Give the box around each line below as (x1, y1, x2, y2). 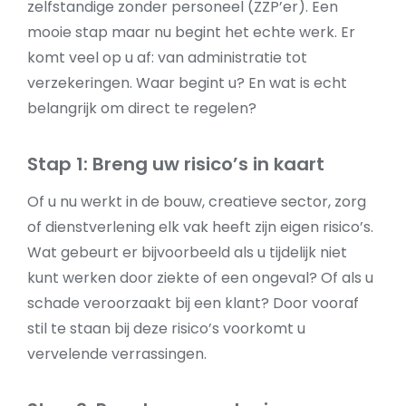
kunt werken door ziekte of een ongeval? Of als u (27, 267, 373, 288)
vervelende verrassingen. (27, 343, 207, 364)
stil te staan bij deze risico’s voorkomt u (27, 318, 305, 339)
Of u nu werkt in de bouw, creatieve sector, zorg (27, 191, 366, 212)
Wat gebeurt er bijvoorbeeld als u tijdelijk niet (27, 242, 347, 263)
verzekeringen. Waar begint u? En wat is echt (27, 72, 347, 93)
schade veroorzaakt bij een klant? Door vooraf (27, 293, 359, 314)
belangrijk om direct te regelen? (27, 98, 256, 119)
